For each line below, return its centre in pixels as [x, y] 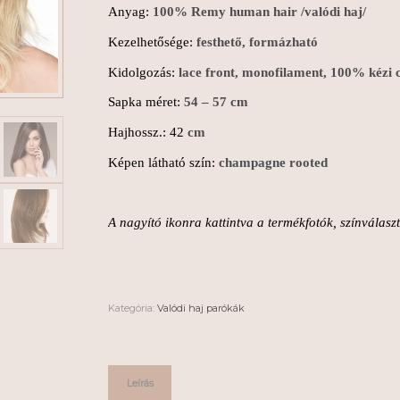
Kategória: [133, 308]
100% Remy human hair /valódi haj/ [259, 12]
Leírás [140, 383]
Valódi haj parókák [201, 308]
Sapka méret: [146, 102]
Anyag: [130, 12]
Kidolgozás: [142, 72]
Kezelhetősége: [152, 42]
